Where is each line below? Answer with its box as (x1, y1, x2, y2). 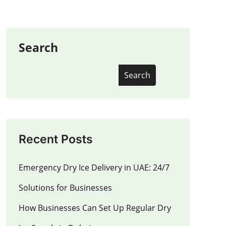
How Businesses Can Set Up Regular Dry (19, 202, 171, 213)
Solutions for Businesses (19, 182, 112, 193)
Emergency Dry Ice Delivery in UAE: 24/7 (19, 161, 169, 173)
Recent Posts (19, 132, 93, 146)
